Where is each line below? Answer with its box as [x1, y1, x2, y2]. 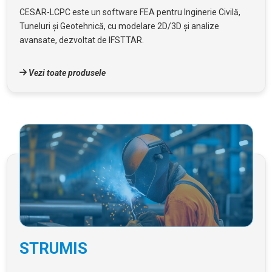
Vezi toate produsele [26, 67, 106, 78]
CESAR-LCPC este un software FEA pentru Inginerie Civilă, [19, 7, 240, 17]
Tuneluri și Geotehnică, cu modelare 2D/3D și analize [19, 21, 219, 31]
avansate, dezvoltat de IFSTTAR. [19, 35, 144, 45]
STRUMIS [19, 239, 87, 257]
